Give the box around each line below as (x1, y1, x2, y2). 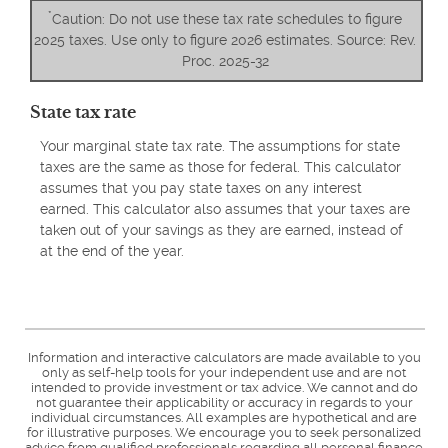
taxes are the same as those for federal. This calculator (40, 159, 401, 176)
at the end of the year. (40, 243, 184, 260)
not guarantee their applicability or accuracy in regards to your (35, 394, 413, 410)
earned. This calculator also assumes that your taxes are (40, 201, 410, 218)
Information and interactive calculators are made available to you (27, 349, 421, 365)
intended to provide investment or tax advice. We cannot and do (30, 379, 418, 395)
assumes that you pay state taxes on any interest (40, 180, 362, 197)
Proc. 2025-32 (181, 52, 269, 69)
